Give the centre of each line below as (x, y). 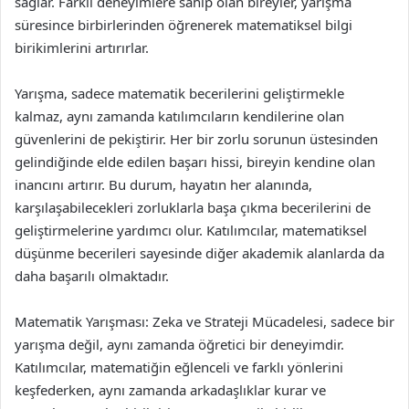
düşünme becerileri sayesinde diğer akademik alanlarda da (199, 253)
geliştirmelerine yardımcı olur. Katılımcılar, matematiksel (191, 230)
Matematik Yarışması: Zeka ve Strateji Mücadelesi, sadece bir (204, 321)
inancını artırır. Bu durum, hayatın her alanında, (163, 184)
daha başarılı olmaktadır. (92, 276)
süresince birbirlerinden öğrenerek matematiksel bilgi (184, 25)
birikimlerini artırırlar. (82, 47)
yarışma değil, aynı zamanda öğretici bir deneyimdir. (179, 344)
